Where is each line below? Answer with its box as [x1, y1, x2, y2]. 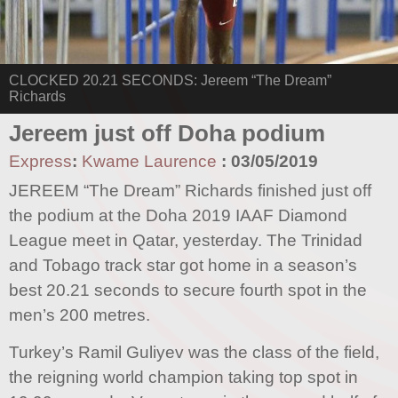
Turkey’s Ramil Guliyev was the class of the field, [9, 343, 379, 362]
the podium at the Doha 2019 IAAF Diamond [9, 205, 347, 225]
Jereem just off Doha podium [9, 120, 325, 146]
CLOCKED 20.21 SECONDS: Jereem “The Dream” [9, 72, 331, 88]
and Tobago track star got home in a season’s [9, 255, 357, 275]
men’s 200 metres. [9, 305, 150, 324]
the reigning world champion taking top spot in [9, 368, 358, 387]
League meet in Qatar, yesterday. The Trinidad [9, 230, 362, 250]
